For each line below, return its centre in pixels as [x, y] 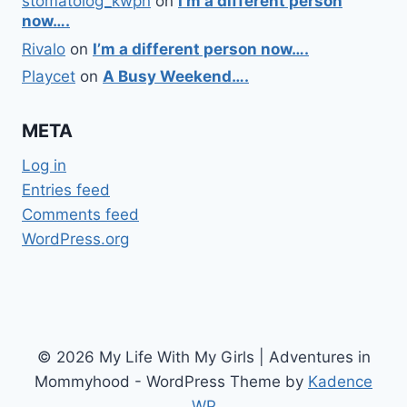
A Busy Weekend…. [176, 77]
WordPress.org [75, 239]
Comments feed [80, 215]
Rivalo [44, 49]
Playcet [49, 77]
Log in [44, 166]
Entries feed [66, 190]
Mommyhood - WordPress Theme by [171, 382]
